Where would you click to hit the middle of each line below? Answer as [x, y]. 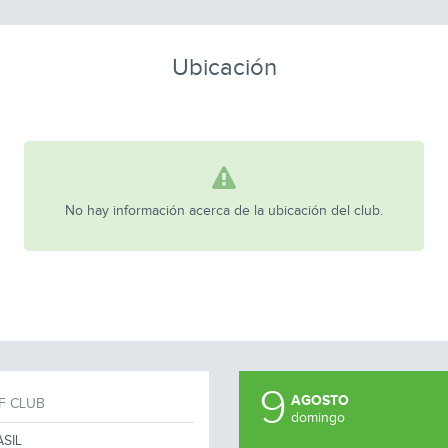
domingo [318, 418]
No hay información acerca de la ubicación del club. [224, 211]
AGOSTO [320, 400]
